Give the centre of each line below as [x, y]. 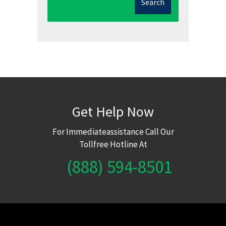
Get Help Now [113, 111]
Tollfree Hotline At [113, 144]
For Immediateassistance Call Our [113, 131]
